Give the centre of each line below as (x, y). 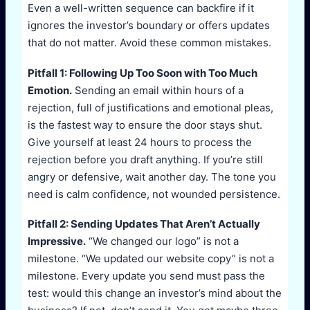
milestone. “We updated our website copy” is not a (151, 259)
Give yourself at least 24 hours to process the (140, 142)
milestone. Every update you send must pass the (146, 276)
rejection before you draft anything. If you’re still (145, 159)
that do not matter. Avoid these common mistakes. (149, 43)
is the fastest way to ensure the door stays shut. (145, 125)
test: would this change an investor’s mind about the (155, 293)
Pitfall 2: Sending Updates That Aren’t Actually (144, 224)
